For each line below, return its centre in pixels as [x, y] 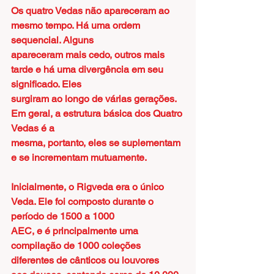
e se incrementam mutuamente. [79, 157]
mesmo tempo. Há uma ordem [77, 25]
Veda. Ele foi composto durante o [83, 202]
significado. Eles [46, 84]
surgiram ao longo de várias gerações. [95, 99]
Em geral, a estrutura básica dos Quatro [98, 113]
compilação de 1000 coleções [77, 246]
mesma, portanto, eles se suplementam [97, 143]
